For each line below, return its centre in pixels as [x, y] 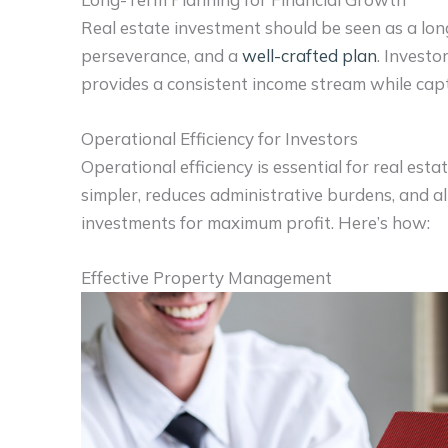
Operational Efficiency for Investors [219, 139]
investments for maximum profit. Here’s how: [255, 223]
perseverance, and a [161, 56]
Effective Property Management [206, 278]
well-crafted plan [309, 56]
